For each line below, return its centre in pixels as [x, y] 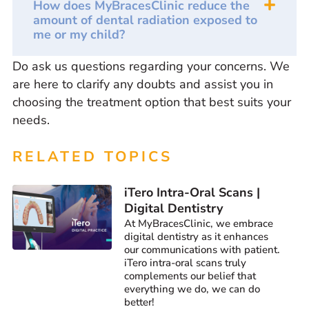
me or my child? [79, 35]
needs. [31, 120]
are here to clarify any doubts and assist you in [143, 84]
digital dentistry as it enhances [197, 237]
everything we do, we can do [192, 289]
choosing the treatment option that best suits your [152, 102]
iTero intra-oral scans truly [186, 263]
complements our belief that [190, 276]
